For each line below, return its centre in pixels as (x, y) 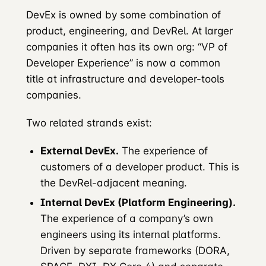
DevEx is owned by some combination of (123, 15)
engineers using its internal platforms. (131, 234)
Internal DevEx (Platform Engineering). (138, 202)
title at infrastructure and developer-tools (125, 79)
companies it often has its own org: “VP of (127, 47)
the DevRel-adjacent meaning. (114, 183)
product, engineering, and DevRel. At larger (129, 31)
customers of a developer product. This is (140, 167)
